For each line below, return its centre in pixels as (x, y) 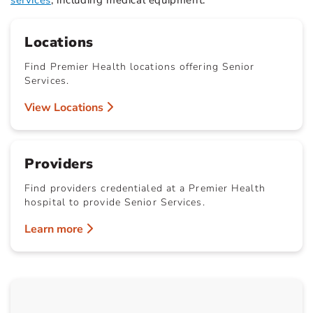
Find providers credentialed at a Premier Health (145, 189)
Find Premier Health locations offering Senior (140, 67)
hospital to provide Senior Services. (115, 203)
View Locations (65, 108)
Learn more (55, 230)
